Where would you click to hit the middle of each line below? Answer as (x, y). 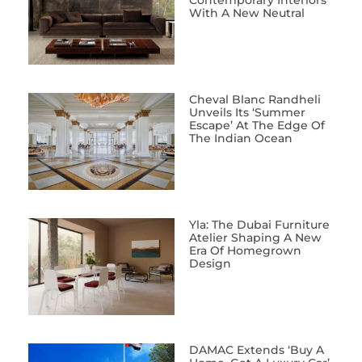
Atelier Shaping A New (256, 237)
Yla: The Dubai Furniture (260, 224)
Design (210, 263)
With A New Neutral (247, 13)
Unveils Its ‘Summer (248, 113)
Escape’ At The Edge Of (257, 126)
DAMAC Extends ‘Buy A (257, 349)
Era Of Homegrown (246, 250)
